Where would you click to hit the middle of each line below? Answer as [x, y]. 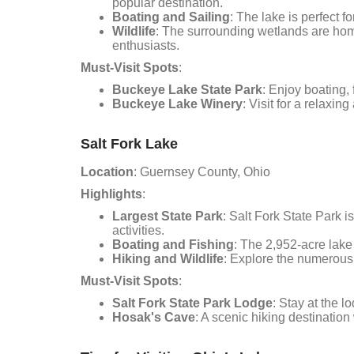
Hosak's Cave [154, 317]
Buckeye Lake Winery [177, 104]
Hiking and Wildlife [168, 259]
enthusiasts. [146, 45]
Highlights [111, 194]
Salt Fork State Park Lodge [192, 303]
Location [107, 172]
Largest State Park [168, 216]
